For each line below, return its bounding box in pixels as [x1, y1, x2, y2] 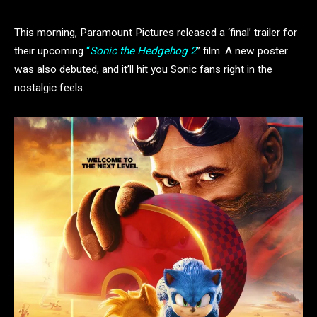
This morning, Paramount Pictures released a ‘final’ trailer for [14, 26, 297, 39]
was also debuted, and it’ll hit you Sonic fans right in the [14, 63, 272, 76]
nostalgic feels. [14, 81, 85, 94]
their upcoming [14, 45, 86, 57]
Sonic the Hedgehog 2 [90, 45, 197, 57]
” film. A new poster [197, 45, 288, 57]
